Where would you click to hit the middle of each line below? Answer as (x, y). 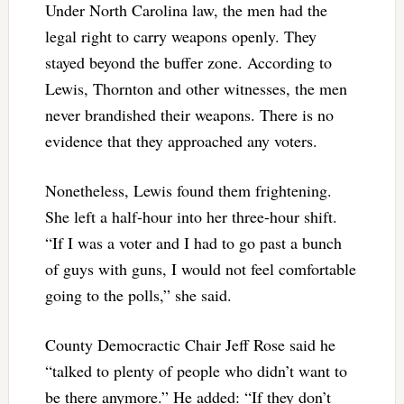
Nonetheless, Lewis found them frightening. (188, 190)
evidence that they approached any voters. (181, 140)
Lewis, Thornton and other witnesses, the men (196, 88)
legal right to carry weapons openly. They (180, 36)
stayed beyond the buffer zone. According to (188, 62)
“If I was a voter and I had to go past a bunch (193, 242)
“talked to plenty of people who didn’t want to (196, 370)
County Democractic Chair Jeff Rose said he (190, 344)
